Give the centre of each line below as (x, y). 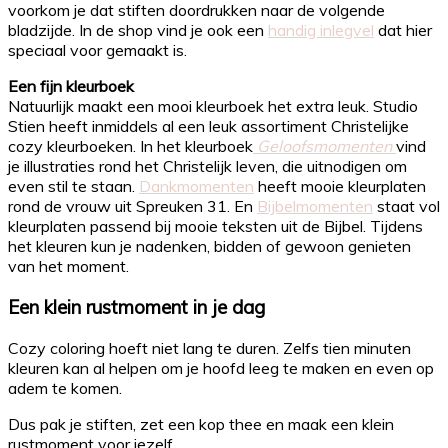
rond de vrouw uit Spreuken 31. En (132, 206)
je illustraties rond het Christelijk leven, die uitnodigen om (207, 166)
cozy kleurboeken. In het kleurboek (130, 146)
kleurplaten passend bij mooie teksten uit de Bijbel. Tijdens (215, 226)
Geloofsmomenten (324, 146)
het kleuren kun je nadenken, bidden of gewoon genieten (209, 246)
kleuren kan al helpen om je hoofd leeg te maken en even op (221, 367)
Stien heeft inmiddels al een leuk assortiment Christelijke (208, 126)
